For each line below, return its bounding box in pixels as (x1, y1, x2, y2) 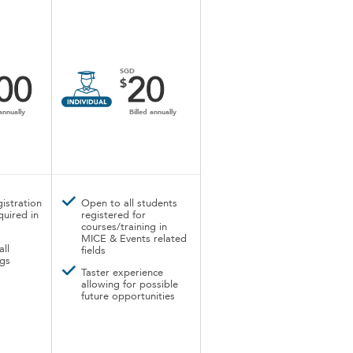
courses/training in (81, 222, 167, 232)
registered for (81, 210, 146, 221)
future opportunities (81, 292, 175, 302)
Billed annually (128, 109, 176, 117)
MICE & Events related (81, 234, 187, 244)
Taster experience (81, 268, 163, 278)
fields (81, 246, 106, 256)
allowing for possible (81, 280, 178, 290)
